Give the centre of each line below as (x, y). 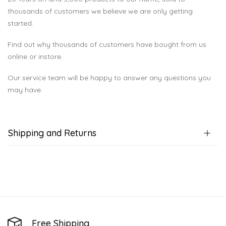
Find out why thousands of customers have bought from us (107, 45)
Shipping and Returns (52, 133)
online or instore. (35, 57)
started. (20, 23)
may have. (25, 90)
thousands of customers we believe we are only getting (100, 11)
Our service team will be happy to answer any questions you (109, 78)
